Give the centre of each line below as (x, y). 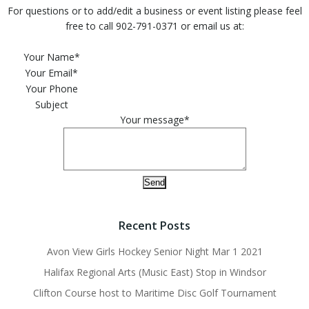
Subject (53, 104)
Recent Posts (154, 225)
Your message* (154, 119)
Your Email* (53, 72)
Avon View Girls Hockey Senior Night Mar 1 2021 (154, 251)
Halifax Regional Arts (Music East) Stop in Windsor (154, 272)
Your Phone (53, 88)
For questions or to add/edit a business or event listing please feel (154, 10)
